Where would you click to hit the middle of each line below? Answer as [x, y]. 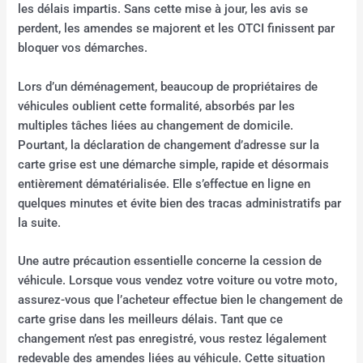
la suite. [40, 222]
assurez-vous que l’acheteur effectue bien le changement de [181, 300]
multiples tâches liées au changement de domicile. [156, 125]
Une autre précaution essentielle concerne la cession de [170, 261]
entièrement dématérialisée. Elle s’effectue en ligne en [164, 184]
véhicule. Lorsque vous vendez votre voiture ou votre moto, [178, 281]
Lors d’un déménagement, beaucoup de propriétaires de [168, 86]
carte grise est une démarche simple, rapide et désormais [174, 164]
